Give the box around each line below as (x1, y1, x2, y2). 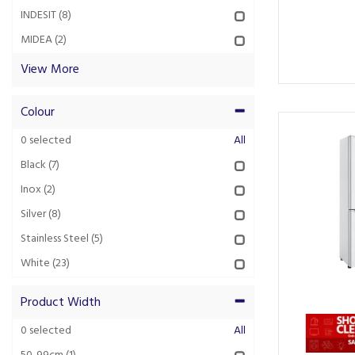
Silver (21, 205, 46, 223)
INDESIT (21, 6, 56, 25)
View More (21, 59, 79, 80)
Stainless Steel (21, 230, 89, 248)
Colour (21, 102, 55, 123)
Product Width (21, 292, 101, 313)
